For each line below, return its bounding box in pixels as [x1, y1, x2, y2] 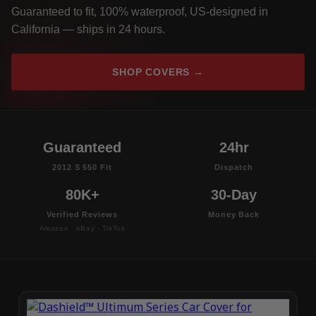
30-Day [211, 187, 257, 203]
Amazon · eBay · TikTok [39, 224, 126, 233]
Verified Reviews [47, 210, 118, 219]
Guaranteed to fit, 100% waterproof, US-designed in [11, 6, 268, 18]
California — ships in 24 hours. [11, 23, 165, 36]
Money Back [208, 210, 260, 219]
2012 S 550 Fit [52, 163, 112, 172]
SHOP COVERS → [112, 66, 204, 78]
